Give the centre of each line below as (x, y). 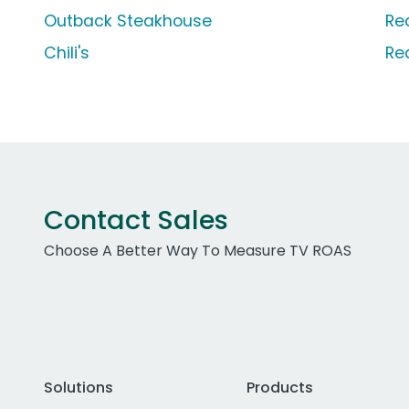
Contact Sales (136, 220)
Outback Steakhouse (128, 21)
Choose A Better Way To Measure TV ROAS (198, 251)
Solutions (79, 388)
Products (279, 388)
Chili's (67, 53)
